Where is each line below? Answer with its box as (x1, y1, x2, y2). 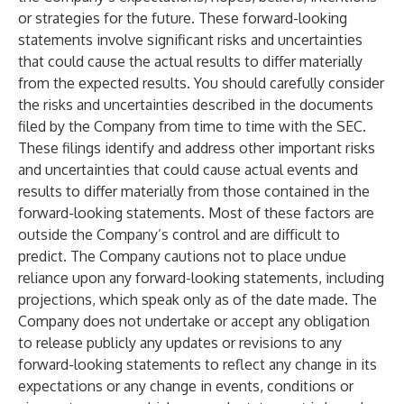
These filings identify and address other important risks (18, 139, 375, 157)
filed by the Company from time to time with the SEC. (18, 117, 366, 135)
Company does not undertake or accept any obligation (18, 312, 370, 330)
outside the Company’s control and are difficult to (18, 225, 340, 243)
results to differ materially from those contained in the (18, 182, 370, 200)
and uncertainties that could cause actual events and (18, 161, 358, 179)
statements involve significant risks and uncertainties (18, 31, 363, 49)
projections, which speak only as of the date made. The (18, 290, 377, 308)
